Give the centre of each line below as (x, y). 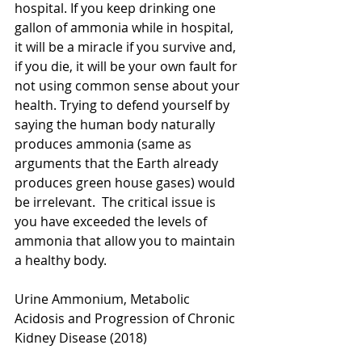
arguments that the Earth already (118, 163)
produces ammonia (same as (105, 144)
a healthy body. (61, 260)
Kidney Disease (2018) (81, 338)
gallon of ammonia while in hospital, (126, 27)
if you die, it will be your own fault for (128, 66)
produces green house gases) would (126, 183)
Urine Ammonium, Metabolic (104, 299)
